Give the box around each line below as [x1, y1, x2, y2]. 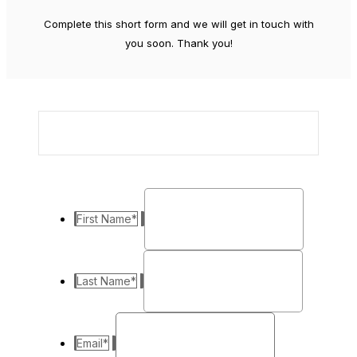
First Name [76, 212, 131, 226]
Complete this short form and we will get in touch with [43, 18, 314, 31]
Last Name [76, 274, 131, 288]
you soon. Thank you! [124, 37, 233, 50]
